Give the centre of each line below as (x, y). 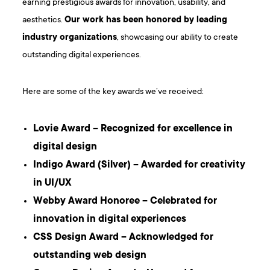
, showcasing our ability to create (178, 38)
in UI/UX (53, 184)
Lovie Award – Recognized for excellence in (133, 129)
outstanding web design (90, 256)
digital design (65, 147)
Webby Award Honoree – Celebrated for (125, 202)
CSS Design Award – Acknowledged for (124, 238)
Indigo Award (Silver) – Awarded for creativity (140, 165)
